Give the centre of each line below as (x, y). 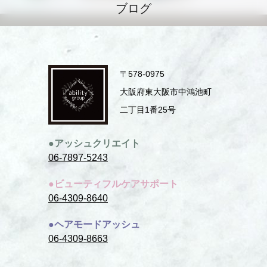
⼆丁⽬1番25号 (148, 110)
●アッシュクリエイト (94, 143)
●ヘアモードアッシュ (94, 224)
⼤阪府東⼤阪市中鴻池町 (166, 92)
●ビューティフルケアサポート (113, 184)
